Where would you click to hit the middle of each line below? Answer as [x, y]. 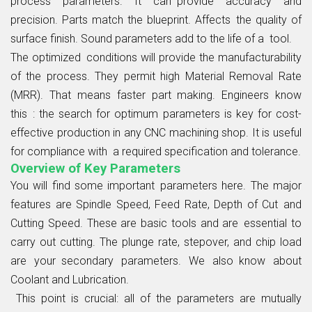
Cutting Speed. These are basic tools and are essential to [156, 223]
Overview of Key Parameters [95, 168]
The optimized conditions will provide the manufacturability [156, 57]
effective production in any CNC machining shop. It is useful [156, 132]
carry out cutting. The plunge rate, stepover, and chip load [156, 242]
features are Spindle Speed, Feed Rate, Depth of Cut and [156, 204]
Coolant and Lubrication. [70, 279]
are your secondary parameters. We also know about [156, 260]
